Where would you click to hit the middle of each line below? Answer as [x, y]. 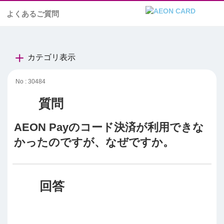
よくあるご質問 [33, 14]
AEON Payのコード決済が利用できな [109, 127]
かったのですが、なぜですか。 [94, 142]
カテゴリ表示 [51, 57]
